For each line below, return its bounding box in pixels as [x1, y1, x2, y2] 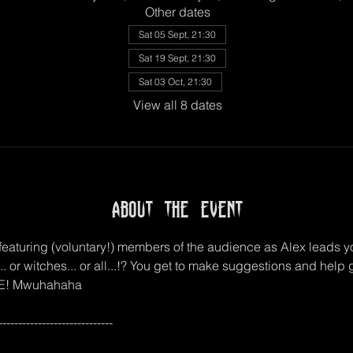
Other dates [144, 4, 210, 20]
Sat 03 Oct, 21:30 [139, 76, 212, 88]
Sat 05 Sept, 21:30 [139, 28, 216, 41]
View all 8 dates [132, 97, 222, 113]
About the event [112, 198, 243, 222]
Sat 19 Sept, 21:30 [139, 52, 216, 65]
